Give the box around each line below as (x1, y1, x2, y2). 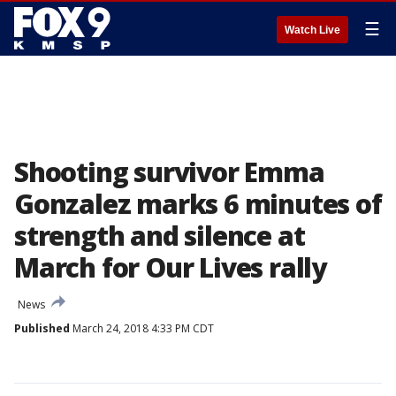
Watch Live (285, 24, 340, 36)
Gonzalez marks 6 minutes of (14, 186, 382, 222)
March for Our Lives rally (14, 249, 326, 286)
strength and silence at (14, 217, 305, 254)
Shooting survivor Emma (14, 154, 324, 190)
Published (14, 321, 70, 336)
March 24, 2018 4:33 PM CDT (70, 321, 214, 336)
